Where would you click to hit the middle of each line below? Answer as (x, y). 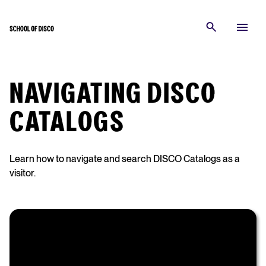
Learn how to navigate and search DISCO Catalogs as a (125, 159)
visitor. (23, 173)
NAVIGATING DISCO (113, 95)
